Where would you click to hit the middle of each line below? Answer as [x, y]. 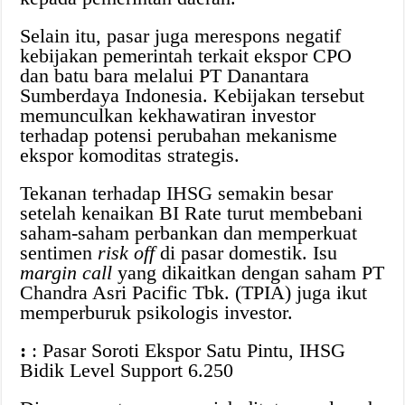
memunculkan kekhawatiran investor [168, 116]
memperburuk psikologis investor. [157, 313]
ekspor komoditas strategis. [130, 155]
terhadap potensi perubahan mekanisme [179, 136]
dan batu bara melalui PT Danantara [165, 76]
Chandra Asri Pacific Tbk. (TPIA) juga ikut [194, 293]
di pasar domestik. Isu [246, 253]
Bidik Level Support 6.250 [127, 371]
